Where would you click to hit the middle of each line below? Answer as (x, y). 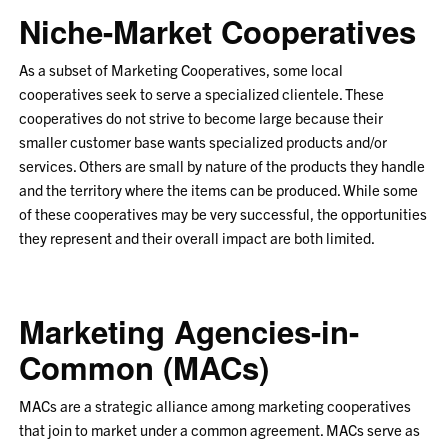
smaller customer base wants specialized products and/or (203, 141)
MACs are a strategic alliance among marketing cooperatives (215, 405)
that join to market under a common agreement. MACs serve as (220, 429)
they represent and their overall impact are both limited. (197, 237)
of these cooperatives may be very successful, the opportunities (223, 213)
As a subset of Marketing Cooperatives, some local (181, 69)
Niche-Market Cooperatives (218, 31)
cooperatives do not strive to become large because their (201, 117)
